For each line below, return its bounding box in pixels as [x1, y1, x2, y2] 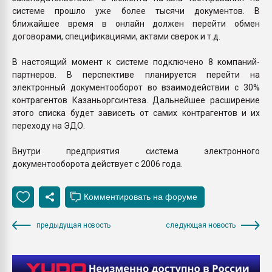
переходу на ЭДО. [12, 120, 85, 131]
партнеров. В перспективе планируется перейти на [12, 69, 260, 80]
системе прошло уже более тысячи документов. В [12, 5, 260, 16]
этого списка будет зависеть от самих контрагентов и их [12, 107, 260, 118]
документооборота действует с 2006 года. [12, 158, 183, 169]
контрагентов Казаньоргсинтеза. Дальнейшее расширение [12, 95, 260, 105]
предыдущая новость [36, 220, 110, 229]
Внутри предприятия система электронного [12, 146, 260, 156]
